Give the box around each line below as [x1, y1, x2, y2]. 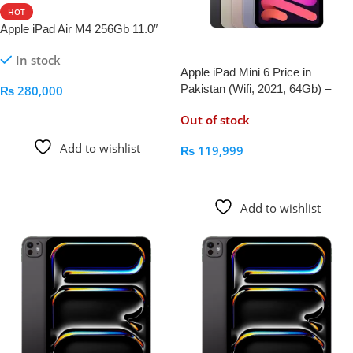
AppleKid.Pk [180, 98, 243, 112]
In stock [15, 52, 61, 69]
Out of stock [180, 111, 250, 128]
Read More [190, 166, 243, 181]
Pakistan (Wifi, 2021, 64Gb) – [180, 81, 331, 95]
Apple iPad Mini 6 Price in [180, 65, 311, 79]
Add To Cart [9, 107, 67, 122]
